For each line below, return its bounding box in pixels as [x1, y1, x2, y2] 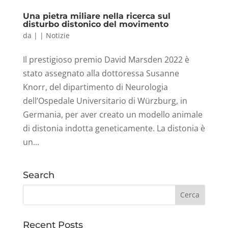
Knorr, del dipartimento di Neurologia [22, 81, 168, 93]
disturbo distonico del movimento [22, 19, 168, 29]
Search [22, 169, 54, 181]
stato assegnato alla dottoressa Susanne [22, 67, 179, 79]
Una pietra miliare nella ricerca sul [22, 11, 170, 21]
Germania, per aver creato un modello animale [22, 108, 203, 120]
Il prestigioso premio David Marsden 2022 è [22, 53, 189, 65]
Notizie [45, 30, 70, 40]
